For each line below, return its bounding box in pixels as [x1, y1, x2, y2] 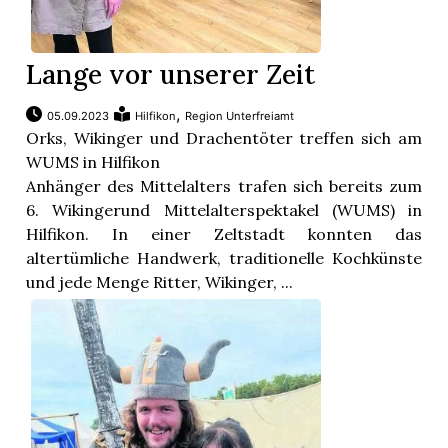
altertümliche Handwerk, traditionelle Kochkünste [26, 248, 422, 269]
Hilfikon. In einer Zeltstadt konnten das [26, 224, 422, 245]
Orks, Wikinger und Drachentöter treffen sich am [26, 128, 422, 149]
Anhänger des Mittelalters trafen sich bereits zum [26, 176, 422, 197]
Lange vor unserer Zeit [26, 57, 316, 92]
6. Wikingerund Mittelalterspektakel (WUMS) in [26, 200, 422, 221]
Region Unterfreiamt [185, 109, 295, 124]
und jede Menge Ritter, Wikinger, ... [26, 272, 294, 293]
